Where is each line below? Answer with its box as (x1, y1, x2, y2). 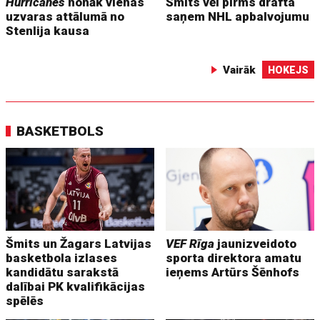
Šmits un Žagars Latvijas (6, 236, 152, 251)
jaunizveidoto (214, 236, 297, 251)
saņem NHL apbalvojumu (166, 9, 310, 24)
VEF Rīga (166, 236, 215, 251)
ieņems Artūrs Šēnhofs (166, 265, 300, 280)
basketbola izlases (6, 251, 118, 266)
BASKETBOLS (16, 122, 104, 139)
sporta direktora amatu (166, 251, 302, 266)
